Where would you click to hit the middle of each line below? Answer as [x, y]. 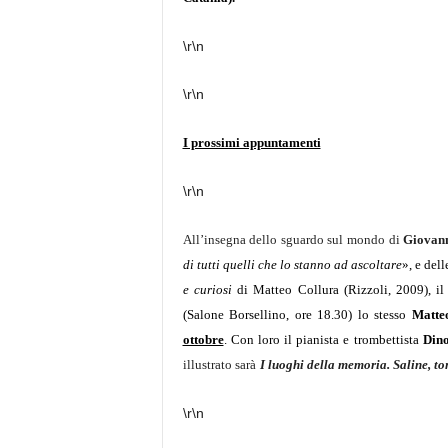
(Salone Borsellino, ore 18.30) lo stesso [297, 314]
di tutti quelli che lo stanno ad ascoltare [292, 264]
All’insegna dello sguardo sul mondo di [293, 239]
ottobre [203, 339]
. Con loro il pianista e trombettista [323, 339]
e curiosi [207, 289]
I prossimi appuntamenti [251, 142]
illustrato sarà [219, 364]
